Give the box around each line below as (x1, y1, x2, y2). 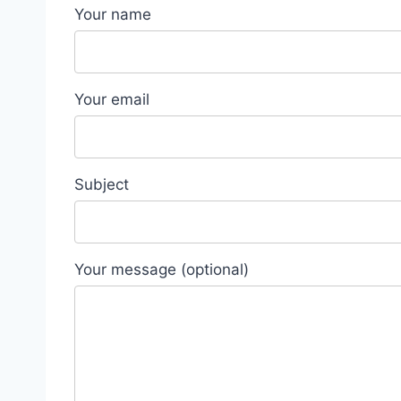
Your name (74, 5, 151, 23)
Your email (74, 90, 149, 108)
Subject (74, 175, 129, 193)
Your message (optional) (74, 260, 249, 278)
